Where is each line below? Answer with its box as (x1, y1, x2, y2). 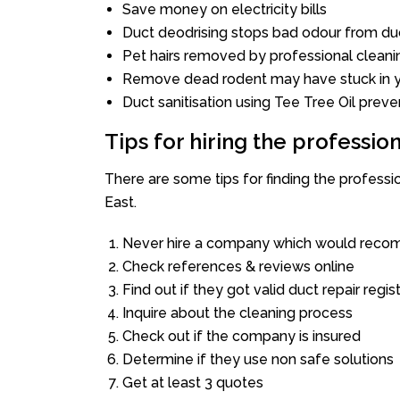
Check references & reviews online (122, 258, 354, 275)
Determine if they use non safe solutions (122, 351, 394, 368)
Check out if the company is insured (122, 328, 361, 345)
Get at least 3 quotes (122, 374, 263, 391)
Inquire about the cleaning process (122, 304, 353, 321)
